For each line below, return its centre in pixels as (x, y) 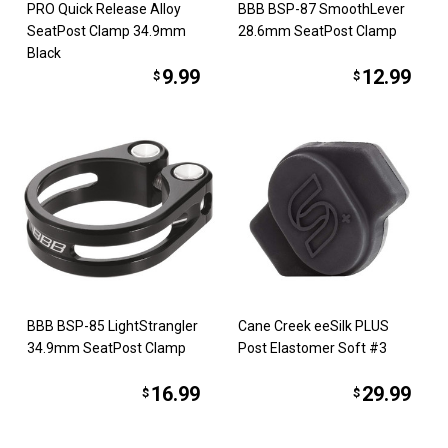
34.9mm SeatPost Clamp (107, 348)
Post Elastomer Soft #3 (312, 348)
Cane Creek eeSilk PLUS (313, 326)
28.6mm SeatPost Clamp (317, 30)
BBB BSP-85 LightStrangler (113, 326)
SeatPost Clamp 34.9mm (107, 30)
